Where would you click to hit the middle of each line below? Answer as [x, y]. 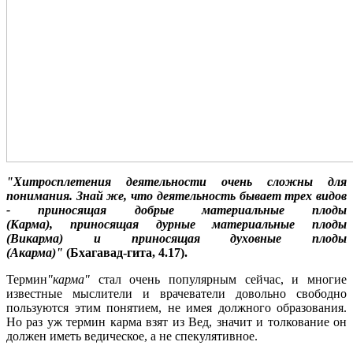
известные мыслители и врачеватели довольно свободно [176, 293]
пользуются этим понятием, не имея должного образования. [176, 307]
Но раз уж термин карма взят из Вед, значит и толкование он [176, 321]
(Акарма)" [35, 252]
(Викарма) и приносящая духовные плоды [176, 238]
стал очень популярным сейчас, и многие [218, 279]
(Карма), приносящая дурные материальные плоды [176, 224]
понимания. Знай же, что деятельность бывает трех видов [176, 195]
